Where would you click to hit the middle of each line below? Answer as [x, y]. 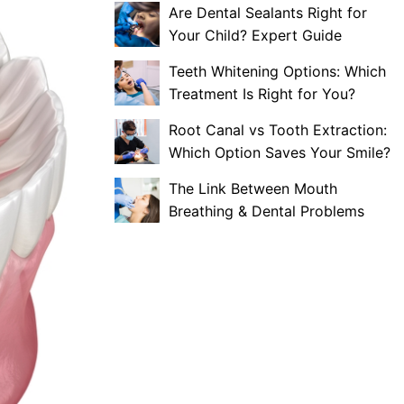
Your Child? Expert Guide [255, 35]
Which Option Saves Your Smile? [280, 152]
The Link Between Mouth [253, 188]
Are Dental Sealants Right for [268, 13]
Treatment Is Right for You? [262, 94]
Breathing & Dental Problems [266, 211]
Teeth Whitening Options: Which [277, 71]
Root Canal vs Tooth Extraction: [278, 130]
